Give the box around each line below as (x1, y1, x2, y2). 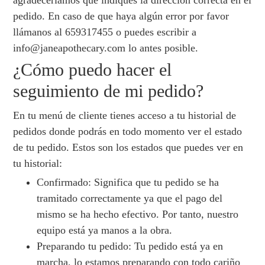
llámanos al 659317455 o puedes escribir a (13, 26, 197, 38)
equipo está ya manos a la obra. (37, 224, 173, 237)
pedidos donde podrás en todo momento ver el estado (13, 125, 243, 138)
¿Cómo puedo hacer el (13, 60, 172, 80)
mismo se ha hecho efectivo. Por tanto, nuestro (37, 208, 239, 221)
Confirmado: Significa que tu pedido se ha (37, 176, 219, 189)
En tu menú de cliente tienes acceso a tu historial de (13, 109, 237, 122)
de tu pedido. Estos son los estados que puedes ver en (13, 141, 244, 154)
